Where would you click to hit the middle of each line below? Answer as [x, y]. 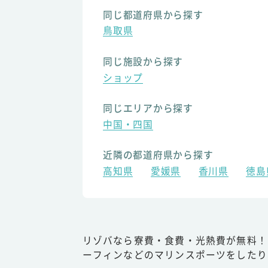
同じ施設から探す [143, 61]
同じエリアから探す [148, 108]
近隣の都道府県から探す [158, 155]
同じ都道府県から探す [153, 14]
